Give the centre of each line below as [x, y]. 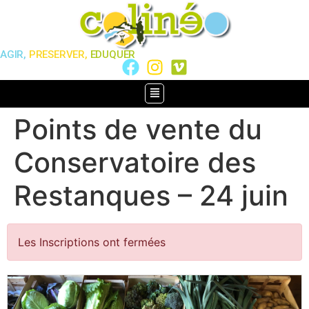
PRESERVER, [58, 54]
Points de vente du [138, 129]
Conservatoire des [135, 162]
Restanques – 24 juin [151, 195]
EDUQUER [113, 54]
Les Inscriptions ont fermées [92, 242]
